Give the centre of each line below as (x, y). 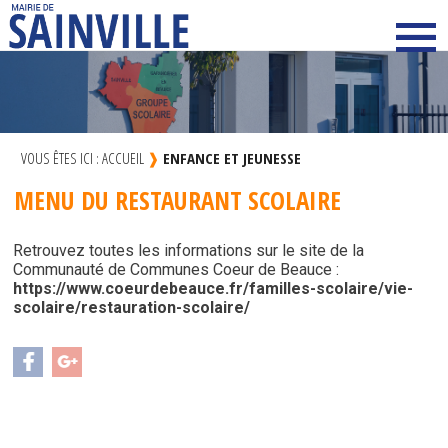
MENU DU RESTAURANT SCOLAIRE (178, 199)
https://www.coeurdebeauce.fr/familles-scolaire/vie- (213, 288)
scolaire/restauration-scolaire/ (132, 307)
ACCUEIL (123, 157)
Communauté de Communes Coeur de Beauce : (176, 269)
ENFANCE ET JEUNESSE (232, 157)
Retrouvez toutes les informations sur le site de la (189, 250)
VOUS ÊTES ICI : (62, 157)
